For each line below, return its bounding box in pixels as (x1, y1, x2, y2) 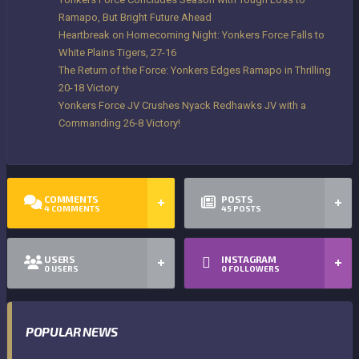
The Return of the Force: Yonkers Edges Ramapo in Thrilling (58, 63, 331, 76)
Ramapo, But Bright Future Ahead (58, 10, 212, 23)
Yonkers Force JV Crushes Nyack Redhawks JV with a (58, 99, 306, 111)
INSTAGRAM (221, 252, 276, 264)
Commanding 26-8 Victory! (58, 116, 180, 129)
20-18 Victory (58, 81, 119, 94)
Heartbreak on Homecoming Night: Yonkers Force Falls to (58, 28, 325, 41)
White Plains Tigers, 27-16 (58, 46, 176, 58)
